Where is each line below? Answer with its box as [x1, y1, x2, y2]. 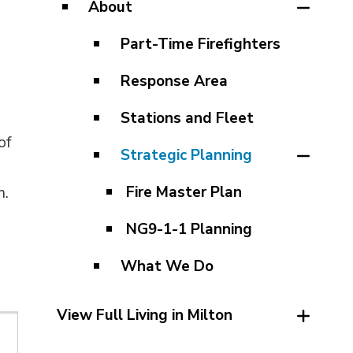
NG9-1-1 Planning [125, 219, 252, 240]
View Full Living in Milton [56, 305, 232, 325]
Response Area [120, 71, 228, 91]
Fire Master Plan [125, 182, 242, 203]
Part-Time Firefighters [120, 34, 281, 54]
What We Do [120, 256, 214, 277]
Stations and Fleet [120, 108, 254, 128]
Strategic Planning [120, 145, 252, 165]
